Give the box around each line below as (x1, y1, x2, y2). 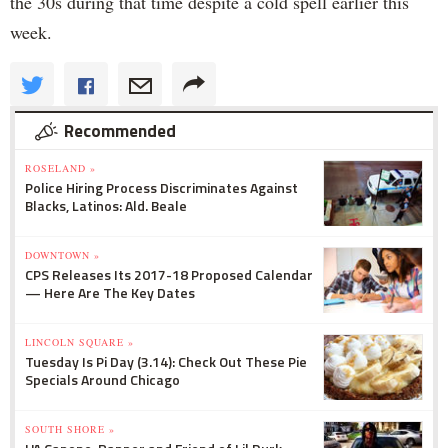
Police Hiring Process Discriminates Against (25, 177, 298, 199)
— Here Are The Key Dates (25, 282, 195, 304)
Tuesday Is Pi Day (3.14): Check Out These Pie (25, 351, 307, 373)
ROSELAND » (25, 161, 96, 176)
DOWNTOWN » (25, 248, 100, 263)
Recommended (64, 118, 176, 145)
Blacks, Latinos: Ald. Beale (25, 195, 187, 217)
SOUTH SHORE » (25, 422, 115, 437)
